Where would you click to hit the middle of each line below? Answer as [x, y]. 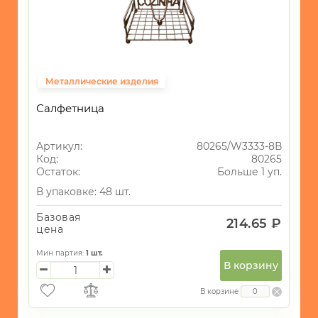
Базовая [59, 218]
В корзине [219, 292]
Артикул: [59, 147]
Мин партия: [61, 253]
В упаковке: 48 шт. [83, 192]
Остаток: [58, 172]
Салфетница [70, 109]
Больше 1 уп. [250, 172]
